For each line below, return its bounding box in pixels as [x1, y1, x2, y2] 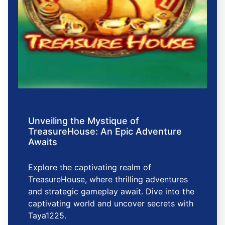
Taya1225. [28, 210, 66, 220]
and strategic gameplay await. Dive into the [28, 186, 194, 196]
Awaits [28, 136, 57, 147]
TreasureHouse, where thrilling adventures [28, 174, 188, 184]
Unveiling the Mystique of [28, 115, 139, 126]
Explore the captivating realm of [28, 162, 151, 172]
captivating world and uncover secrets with [28, 198, 193, 208]
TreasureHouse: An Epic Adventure [28, 126, 182, 137]
